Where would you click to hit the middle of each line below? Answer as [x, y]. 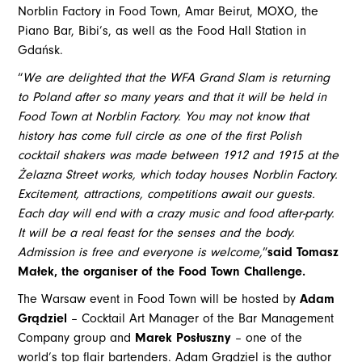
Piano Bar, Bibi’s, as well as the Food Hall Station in [162, 31]
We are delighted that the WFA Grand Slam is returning [177, 78]
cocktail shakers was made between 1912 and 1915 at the [179, 156]
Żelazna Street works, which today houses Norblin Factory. [178, 175]
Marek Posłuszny [183, 338]
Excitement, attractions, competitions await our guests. [167, 194]
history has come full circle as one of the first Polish [160, 136]
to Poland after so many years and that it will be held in [173, 97]
